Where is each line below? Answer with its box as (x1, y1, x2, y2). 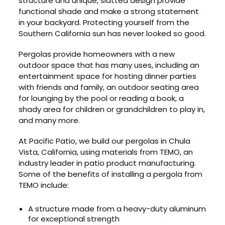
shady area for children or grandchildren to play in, (19, 104, 205, 115)
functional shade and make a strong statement (19, 6, 199, 17)
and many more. (19, 115, 80, 126)
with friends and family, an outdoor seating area (19, 82, 199, 93)
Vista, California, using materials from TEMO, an (19, 146, 193, 157)
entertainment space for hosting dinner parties (19, 71, 197, 82)
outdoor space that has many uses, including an (19, 60, 200, 71)
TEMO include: (19, 179, 69, 190)
